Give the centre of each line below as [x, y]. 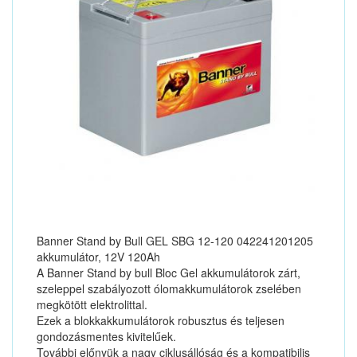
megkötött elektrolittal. [92, 304]
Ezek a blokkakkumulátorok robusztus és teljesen [161, 320]
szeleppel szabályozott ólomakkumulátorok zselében [169, 288]
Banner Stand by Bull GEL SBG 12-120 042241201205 [175, 241]
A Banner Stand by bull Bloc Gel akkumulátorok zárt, [169, 273]
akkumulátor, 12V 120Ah [98, 257]
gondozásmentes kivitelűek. [106, 336]
